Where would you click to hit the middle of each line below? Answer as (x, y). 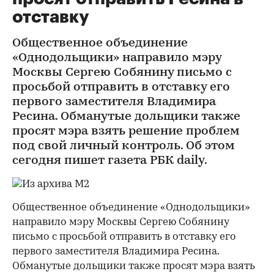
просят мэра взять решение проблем (126, 131)
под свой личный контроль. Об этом (124, 146)
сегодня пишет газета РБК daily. (110, 161)
